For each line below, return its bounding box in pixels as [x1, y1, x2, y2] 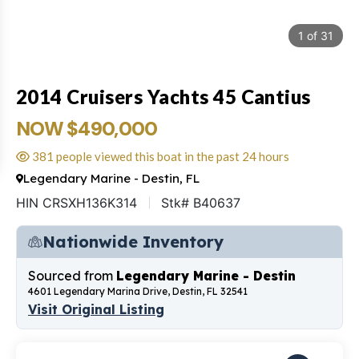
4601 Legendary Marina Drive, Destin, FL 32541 [28, 284, 248, 297]
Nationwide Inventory [42, 231, 224, 252]
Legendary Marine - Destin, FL [23, 170, 200, 186]
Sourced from [28, 267, 116, 284]
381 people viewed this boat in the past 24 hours [30, 148, 289, 163]
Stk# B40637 [161, 194, 240, 211]
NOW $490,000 [16, 115, 158, 141]
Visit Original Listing [28, 301, 164, 317]
